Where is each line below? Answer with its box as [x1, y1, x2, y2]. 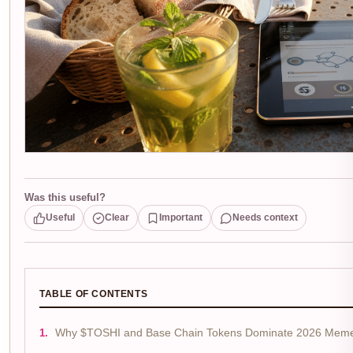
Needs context [232, 212, 298, 223]
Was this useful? [24, 191, 106, 203]
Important [159, 212, 203, 223]
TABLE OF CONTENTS [39, 288, 148, 299]
